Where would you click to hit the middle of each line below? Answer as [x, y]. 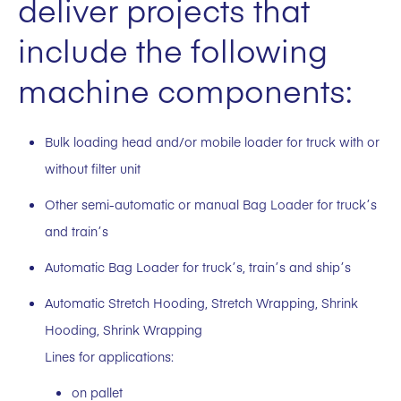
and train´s [77, 231]
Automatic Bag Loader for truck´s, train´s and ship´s [198, 267]
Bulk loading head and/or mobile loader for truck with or [212, 142]
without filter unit [93, 169]
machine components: [185, 90]
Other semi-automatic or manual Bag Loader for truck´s [211, 205]
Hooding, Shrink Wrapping [124, 330]
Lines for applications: [109, 357]
